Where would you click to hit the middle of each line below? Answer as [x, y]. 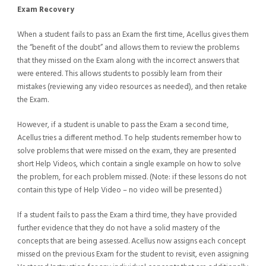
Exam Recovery [45, 10]
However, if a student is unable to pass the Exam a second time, [123, 125]
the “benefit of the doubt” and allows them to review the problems [128, 48]
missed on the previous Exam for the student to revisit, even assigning [133, 255]
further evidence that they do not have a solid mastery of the [118, 229]
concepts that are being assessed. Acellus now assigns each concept [131, 242]
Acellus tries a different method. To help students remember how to [129, 138]
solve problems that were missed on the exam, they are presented [126, 151]
